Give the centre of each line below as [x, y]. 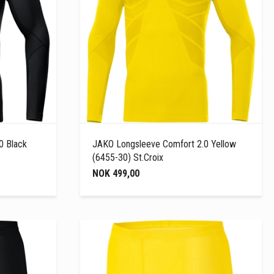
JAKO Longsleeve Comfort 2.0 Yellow [165, 144]
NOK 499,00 [116, 173]
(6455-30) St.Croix [128, 157]
